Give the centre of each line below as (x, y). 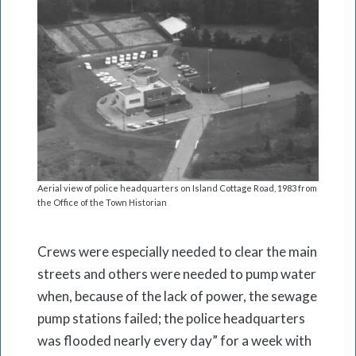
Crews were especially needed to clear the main (177, 251)
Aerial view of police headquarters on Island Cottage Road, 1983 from (177, 188)
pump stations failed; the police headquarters (171, 318)
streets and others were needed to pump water (177, 273)
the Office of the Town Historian (102, 202)
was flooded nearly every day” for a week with (174, 340)
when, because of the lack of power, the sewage (177, 296)
